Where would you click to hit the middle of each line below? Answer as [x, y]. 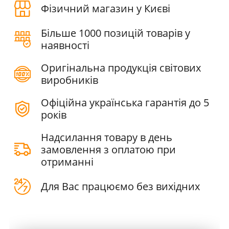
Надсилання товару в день [107, 137]
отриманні [67, 162]
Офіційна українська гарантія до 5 [125, 102]
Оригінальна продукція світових [121, 67]
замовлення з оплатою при [108, 149]
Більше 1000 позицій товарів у [116, 33]
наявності [65, 45]
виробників [70, 80]
